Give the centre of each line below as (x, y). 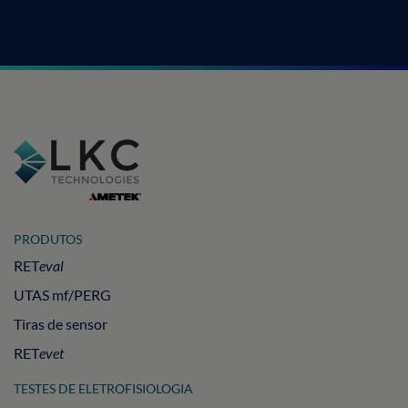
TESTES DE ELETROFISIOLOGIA (103, 388)
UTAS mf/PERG (62, 294)
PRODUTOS (48, 239)
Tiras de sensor (61, 323)
